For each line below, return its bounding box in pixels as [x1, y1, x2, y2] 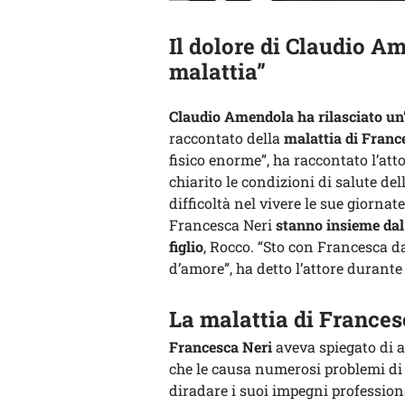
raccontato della [169, 127, 284, 147]
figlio [169, 236, 203, 256]
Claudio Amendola [169, 106, 294, 126]
